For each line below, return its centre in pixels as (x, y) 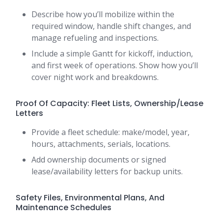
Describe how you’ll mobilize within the (103, 14)
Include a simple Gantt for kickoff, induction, (112, 54)
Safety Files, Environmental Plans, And (90, 198)
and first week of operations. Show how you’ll (115, 66)
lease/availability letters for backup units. (107, 172)
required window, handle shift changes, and (111, 26)
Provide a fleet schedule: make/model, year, (110, 132)
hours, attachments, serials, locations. (101, 144)
